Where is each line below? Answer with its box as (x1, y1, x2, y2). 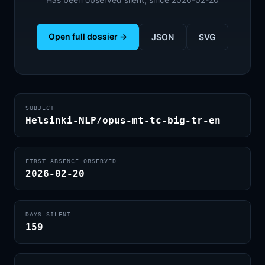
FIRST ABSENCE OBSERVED (25, 158, 117, 164)
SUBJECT (25, 105, 54, 111)
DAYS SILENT (25, 211, 71, 218)
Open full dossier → (49, 31, 127, 41)
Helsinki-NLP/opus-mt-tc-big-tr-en (25, 115, 221, 126)
